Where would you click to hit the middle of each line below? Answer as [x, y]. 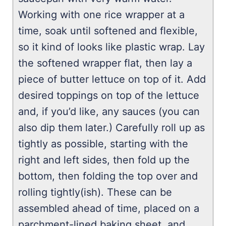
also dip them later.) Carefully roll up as [111, 128]
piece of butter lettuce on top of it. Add [112, 79]
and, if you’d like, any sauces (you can [109, 111]
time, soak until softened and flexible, [108, 31]
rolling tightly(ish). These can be [95, 192]
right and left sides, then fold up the [104, 160]
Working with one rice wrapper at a [101, 15]
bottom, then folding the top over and [108, 176]
